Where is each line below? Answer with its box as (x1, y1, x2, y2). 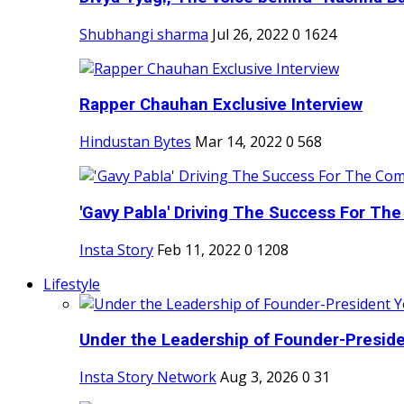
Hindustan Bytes (79, 132, 191, 152)
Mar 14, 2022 (195, 132, 282, 152)
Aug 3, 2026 (220, 366, 298, 387)
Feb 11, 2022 (157, 239, 241, 260)
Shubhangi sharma (79, 23, 208, 44)
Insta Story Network (79, 366, 216, 387)
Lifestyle (43, 273, 100, 294)
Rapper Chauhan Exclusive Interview (79, 95, 363, 115)
